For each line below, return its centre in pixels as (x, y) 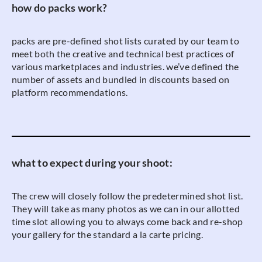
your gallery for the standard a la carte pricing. (107, 234)
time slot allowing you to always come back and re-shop (127, 221)
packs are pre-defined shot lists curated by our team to (125, 40)
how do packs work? (59, 8)
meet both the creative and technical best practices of (123, 53)
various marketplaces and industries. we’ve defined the (125, 66)
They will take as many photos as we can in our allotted (125, 208)
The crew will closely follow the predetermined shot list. (127, 195)
